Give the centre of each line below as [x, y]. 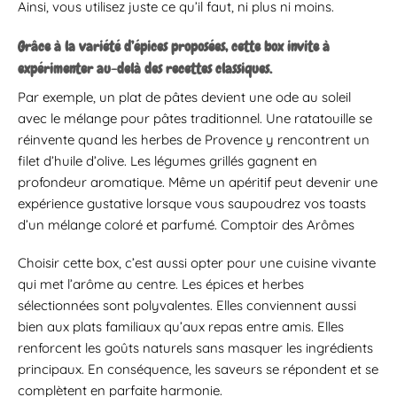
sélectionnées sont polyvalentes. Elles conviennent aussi [187, 306]
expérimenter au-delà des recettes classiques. [145, 68]
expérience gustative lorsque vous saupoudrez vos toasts [192, 203]
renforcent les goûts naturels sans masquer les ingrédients [195, 348]
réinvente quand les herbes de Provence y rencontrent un [194, 139]
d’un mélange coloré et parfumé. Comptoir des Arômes [186, 224]
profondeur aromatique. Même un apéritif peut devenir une [198, 182]
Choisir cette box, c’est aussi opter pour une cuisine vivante [197, 263]
